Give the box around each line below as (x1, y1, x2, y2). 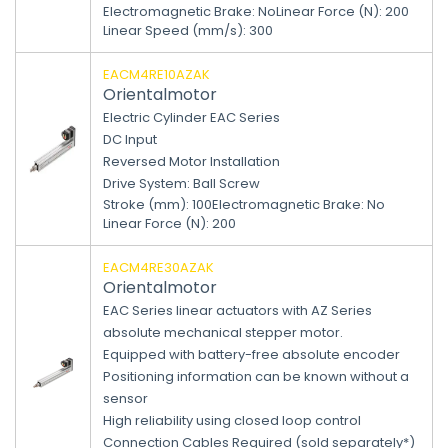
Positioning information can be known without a (103, 367, 409, 386)
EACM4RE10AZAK (103, 65, 210, 84)
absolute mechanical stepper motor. (103, 323, 343, 342)
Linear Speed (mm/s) (103, 21, 243, 40)
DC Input (103, 130, 157, 149)
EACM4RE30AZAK (103, 258, 214, 277)
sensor (103, 389, 148, 408)
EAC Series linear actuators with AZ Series (103, 301, 372, 320)
